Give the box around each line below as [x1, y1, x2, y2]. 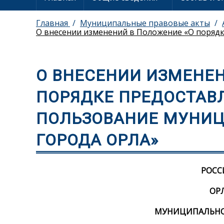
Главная [36, 17, 70, 28]
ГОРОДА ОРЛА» [36, 130, 158, 150]
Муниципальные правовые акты [80, 17, 210, 28]
